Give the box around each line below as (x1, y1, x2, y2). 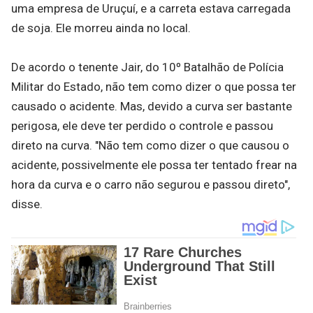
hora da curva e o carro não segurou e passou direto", (11, 177, 290, 191)
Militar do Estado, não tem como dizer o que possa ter (11, 80, 296, 94)
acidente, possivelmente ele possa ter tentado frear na (11, 158, 297, 172)
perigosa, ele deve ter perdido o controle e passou (11, 119, 273, 133)
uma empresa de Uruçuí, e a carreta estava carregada (11, 1, 291, 15)
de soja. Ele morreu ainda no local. (11, 21, 191, 35)
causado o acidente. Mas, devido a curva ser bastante (11, 99, 292, 113)
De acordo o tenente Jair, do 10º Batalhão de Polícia (11, 60, 284, 74)
